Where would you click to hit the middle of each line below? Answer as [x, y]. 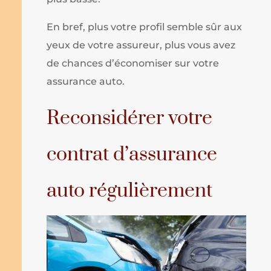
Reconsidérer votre [130, 119]
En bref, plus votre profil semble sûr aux [145, 27]
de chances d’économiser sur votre [133, 64]
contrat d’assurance [132, 155]
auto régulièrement [130, 191]
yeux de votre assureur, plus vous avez [141, 45]
